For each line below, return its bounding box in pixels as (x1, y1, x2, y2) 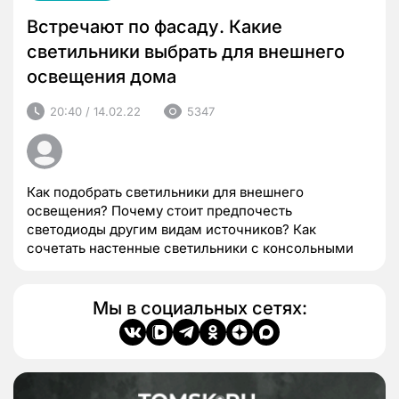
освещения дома (27, 65, 176, 87)
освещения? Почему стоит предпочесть (27, 202, 292, 220)
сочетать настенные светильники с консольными (27, 240, 354, 257)
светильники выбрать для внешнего (27, 40, 345, 62)
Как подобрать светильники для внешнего (27, 183, 304, 201)
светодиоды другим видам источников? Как (27, 221, 316, 239)
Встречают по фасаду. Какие (27, 15, 282, 37)
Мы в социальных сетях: (92, 297, 307, 320)
